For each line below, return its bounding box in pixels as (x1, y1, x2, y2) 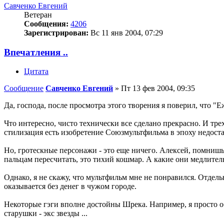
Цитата (24, 67, 48, 76)
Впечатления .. (4, 46, 68, 57)
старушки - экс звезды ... (4, 209, 87, 218)
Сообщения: (24, 19, 68, 28)
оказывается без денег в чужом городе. (4, 182, 136, 191)
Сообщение (4, 84, 43, 93)
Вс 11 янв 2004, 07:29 (88, 28, 163, 37)
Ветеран (24, 10, 52, 19)
